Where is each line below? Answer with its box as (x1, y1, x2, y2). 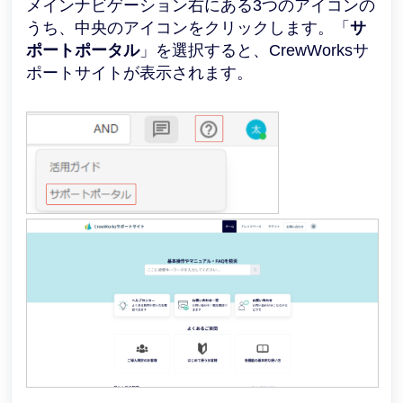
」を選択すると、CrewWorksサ (139, 41, 369, 59)
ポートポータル (26, 41, 139, 59)
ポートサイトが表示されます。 (26, 64, 253, 82)
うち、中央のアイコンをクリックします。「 (26, 19, 350, 37)
